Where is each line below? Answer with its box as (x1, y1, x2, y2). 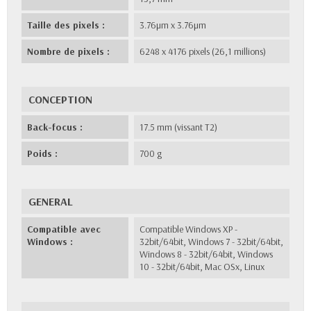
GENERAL (28, 194, 73, 208)
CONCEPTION (28, 92, 92, 106)
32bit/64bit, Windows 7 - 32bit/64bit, (140, 235, 284, 248)
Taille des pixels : (27, 18, 105, 31)
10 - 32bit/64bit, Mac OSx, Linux (140, 260, 265, 273)
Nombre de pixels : (27, 44, 110, 58)
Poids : (27, 146, 58, 160)
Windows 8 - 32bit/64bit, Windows (140, 247, 274, 260)
